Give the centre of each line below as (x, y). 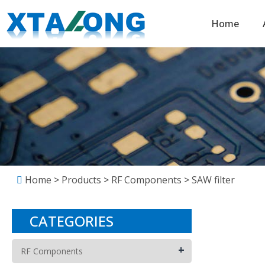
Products (83, 180)
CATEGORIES (72, 221)
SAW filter (212, 180)
